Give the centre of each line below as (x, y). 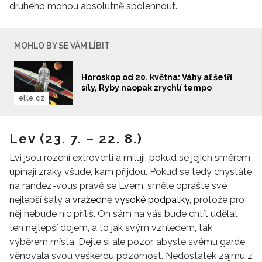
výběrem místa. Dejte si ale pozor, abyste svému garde (127, 242)
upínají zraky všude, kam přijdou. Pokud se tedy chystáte (131, 171)
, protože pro (217, 199)
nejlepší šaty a (41, 199)
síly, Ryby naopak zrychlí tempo (146, 88)
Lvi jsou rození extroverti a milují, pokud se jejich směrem (130, 157)
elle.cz (32, 98)
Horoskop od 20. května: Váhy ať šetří (157, 77)
